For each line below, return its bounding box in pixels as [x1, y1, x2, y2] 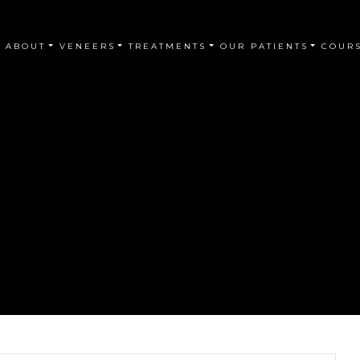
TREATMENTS [129, 40, 207, 51]
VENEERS [59, 40, 116, 51]
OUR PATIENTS [219, 40, 309, 51]
